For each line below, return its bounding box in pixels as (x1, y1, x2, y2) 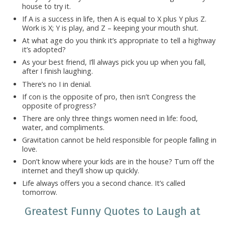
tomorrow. (22, 187, 57, 197)
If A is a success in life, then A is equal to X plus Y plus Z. (22, 14, 206, 24)
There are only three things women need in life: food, (22, 113, 198, 123)
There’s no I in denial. (22, 79, 91, 89)
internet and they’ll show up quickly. (22, 166, 139, 176)
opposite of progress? (22, 100, 96, 110)
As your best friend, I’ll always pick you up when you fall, (22, 57, 206, 67)
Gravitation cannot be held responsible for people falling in (22, 135, 216, 145)
